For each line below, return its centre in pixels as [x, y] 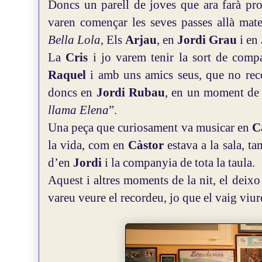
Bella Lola [74, 40]
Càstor [148, 145]
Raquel [69, 75]
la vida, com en [88, 145]
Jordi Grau [208, 40]
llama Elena [78, 110]
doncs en [72, 92]
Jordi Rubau [131, 92]
